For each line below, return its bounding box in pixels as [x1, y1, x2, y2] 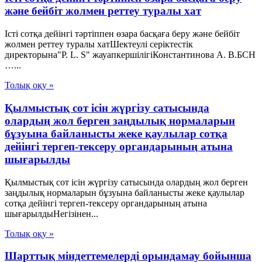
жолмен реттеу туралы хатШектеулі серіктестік [5, 39, 193, 50]
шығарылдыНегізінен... [5, 208, 98, 219]
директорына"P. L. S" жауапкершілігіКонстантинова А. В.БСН [5, 50, 256, 60]
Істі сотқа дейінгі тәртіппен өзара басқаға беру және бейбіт [5, 29, 240, 39]
